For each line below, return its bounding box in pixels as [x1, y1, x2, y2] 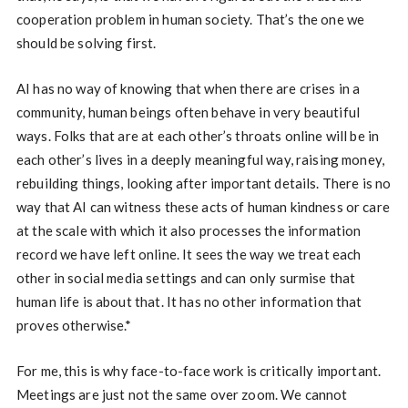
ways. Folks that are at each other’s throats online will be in [15, 127, 380, 145]
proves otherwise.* [15, 317, 132, 334]
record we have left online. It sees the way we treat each [15, 246, 362, 263]
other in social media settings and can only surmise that [15, 270, 356, 287]
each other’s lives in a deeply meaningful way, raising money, [15, 151, 385, 168]
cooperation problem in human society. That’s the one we [15, 11, 365, 28]
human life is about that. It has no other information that [15, 293, 362, 311]
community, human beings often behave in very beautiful [15, 104, 361, 121]
